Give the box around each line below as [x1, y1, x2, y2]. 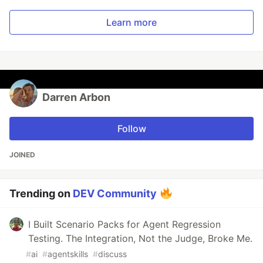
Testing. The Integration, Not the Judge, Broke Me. [28, 232, 252, 244]
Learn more [106, 16, 157, 28]
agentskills [48, 249, 88, 259]
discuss [98, 249, 127, 259]
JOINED [9, 150, 35, 159]
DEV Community [73, 187, 157, 200]
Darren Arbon [42, 91, 110, 103]
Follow [117, 123, 146, 134]
